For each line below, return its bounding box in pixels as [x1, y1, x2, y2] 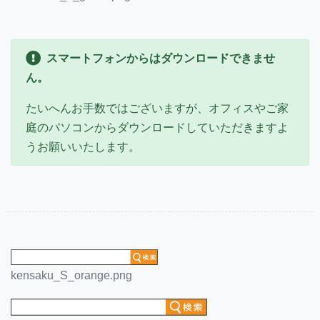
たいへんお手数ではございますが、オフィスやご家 [26, 102, 289, 115]
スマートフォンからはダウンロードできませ [46, 52, 275, 65]
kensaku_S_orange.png [11, 269, 132, 282]
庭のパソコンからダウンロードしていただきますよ [26, 121, 289, 134]
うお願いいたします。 [26, 141, 140, 154]
